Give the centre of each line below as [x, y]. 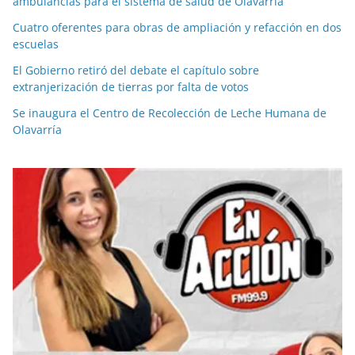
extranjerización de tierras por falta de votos [131, 86]
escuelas [36, 44]
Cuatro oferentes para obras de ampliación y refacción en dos [177, 27]
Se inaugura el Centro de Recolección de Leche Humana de [170, 113]
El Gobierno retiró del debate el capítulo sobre [136, 70]
